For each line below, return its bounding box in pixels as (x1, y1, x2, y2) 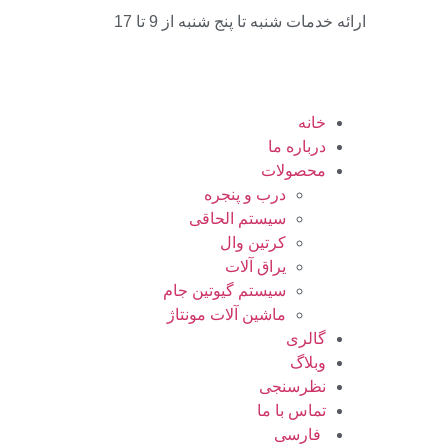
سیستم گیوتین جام (163, 282, 286, 299)
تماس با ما (257, 402, 326, 419)
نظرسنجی (259, 378, 326, 395)
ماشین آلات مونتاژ (167, 306, 286, 323)
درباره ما (268, 138, 326, 155)
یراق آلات (225, 258, 286, 275)
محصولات (261, 162, 326, 179)
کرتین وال (220, 234, 286, 251)
